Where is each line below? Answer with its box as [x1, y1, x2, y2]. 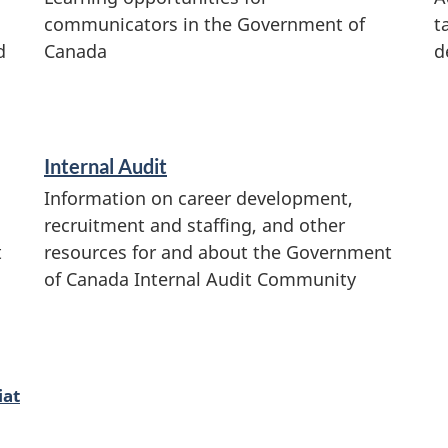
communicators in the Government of [44, 11, 365, 36]
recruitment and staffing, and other [44, 213, 345, 238]
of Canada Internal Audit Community [44, 267, 356, 292]
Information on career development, [44, 186, 353, 211]
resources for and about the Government [44, 240, 392, 265]
